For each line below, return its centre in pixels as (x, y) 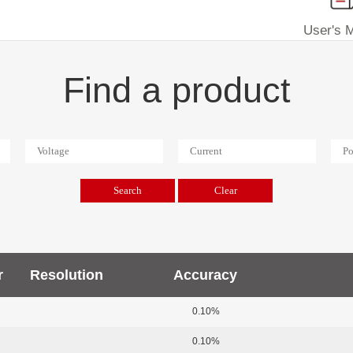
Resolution (66, 275)
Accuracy (205, 275)
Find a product (176, 90)
